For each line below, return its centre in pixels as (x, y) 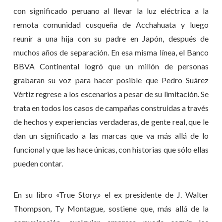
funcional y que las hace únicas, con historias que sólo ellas (111, 150)
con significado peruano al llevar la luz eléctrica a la (111, 11)
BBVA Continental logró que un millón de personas (111, 66)
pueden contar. (38, 164)
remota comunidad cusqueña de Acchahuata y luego (111, 25)
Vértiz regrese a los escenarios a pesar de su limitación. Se (111, 94)
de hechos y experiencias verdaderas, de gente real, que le (111, 122)
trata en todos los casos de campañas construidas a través (111, 108)
